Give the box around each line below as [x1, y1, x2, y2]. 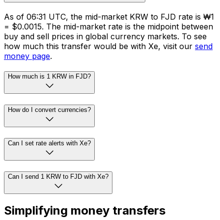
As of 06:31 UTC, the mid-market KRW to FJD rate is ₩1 [4, 11, 214, 22]
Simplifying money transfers [4, 203, 165, 218]
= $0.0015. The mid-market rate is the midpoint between [4, 21, 213, 31]
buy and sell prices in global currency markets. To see [4, 31, 207, 41]
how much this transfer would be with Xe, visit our [4, 41, 195, 51]
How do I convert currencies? [8, 106, 91, 114]
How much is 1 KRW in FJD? [8, 73, 91, 81]
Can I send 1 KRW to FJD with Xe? [8, 172, 109, 180]
